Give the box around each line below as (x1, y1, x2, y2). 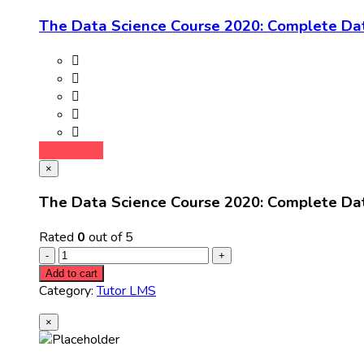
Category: (39, 282, 97, 301)
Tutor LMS (97, 282, 156, 301)
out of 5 (85, 228, 133, 247)
